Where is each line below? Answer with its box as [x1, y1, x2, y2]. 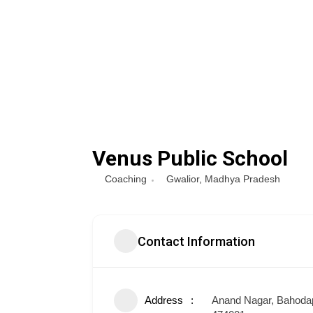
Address [145, 294, 183, 306]
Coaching [105, 173, 147, 184]
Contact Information [138, 233, 255, 249]
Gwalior [166, 173, 199, 184]
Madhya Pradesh [205, 173, 280, 184]
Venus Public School [92, 146, 288, 170]
